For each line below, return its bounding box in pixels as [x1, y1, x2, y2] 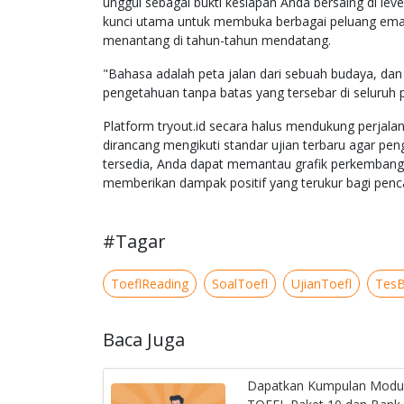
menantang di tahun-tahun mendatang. [103, 32, 331, 50]
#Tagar [103, 229, 166, 254]
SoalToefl [212, 275, 268, 293]
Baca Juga [103, 327, 185, 353]
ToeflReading [111, 275, 188, 293]
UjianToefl [291, 275, 352, 293]
